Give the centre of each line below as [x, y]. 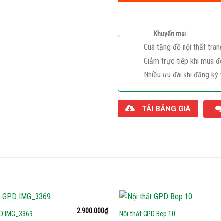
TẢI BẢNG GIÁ [166, 109]
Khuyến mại [170, 34]
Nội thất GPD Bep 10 [147, 214]
